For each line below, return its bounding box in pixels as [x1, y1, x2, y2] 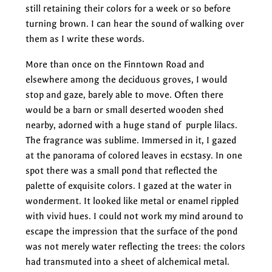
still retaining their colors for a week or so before [25, 2, 231, 14]
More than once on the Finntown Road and [25, 58, 204, 70]
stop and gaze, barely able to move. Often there [25, 89, 223, 100]
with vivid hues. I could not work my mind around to [25, 210, 243, 222]
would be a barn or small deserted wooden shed [25, 104, 223, 115]
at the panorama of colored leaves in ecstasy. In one [25, 149, 242, 161]
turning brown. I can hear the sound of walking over [25, 18, 244, 29]
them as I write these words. [25, 33, 144, 44]
